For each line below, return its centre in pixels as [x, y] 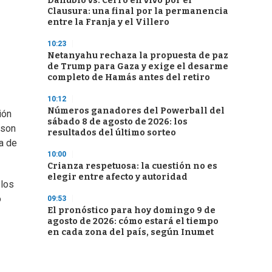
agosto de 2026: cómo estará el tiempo [133, 221]
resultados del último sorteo [112, 133]
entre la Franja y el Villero [108, 22]
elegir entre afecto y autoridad [117, 177]
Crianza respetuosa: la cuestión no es [132, 166]
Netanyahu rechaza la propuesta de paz [138, 56]
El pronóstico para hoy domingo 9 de [131, 210]
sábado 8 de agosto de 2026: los [117, 122]
